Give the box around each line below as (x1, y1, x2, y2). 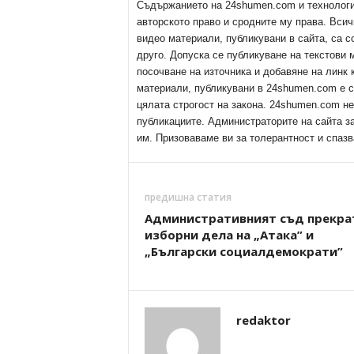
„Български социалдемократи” (144, 243, 343, 259)
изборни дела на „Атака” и (144, 226, 314, 243)
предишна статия (144, 190, 232, 204)
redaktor (235, 311, 291, 328)
